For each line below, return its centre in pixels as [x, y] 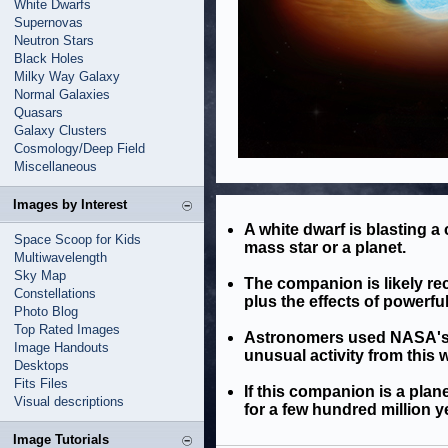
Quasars [38, 112]
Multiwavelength [60, 257]
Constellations [55, 293]
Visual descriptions [69, 401]
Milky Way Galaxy [67, 76]
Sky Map [40, 275]
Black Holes [49, 58]
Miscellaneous [55, 166]
